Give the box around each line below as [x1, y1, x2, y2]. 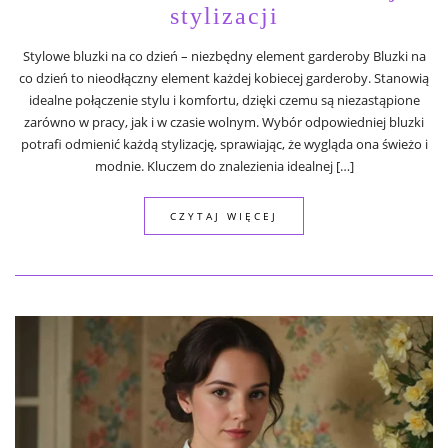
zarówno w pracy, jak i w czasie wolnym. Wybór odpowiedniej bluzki [24, 113, 424, 132]
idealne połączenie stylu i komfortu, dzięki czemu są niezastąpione [28, 91, 420, 110]
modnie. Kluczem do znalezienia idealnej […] [94, 157, 354, 176]
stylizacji [169, 3, 279, 30]
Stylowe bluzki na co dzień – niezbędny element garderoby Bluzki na [22, 47, 426, 66]
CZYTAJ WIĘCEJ [170, 209, 278, 224]
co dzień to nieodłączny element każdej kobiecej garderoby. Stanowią [19, 69, 429, 88]
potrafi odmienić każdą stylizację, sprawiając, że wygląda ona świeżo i [20, 135, 428, 154]
